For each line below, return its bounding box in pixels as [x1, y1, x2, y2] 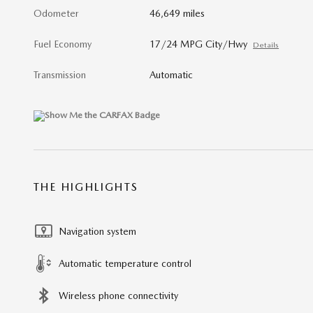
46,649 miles [150, 7, 205, 19]
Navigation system [59, 225, 136, 237]
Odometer [34, 7, 79, 19]
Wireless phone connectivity [59, 289, 178, 301]
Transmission [34, 68, 86, 80]
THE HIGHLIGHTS [34, 180, 139, 194]
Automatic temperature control [59, 257, 191, 269]
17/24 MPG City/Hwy [150, 38, 248, 50]
